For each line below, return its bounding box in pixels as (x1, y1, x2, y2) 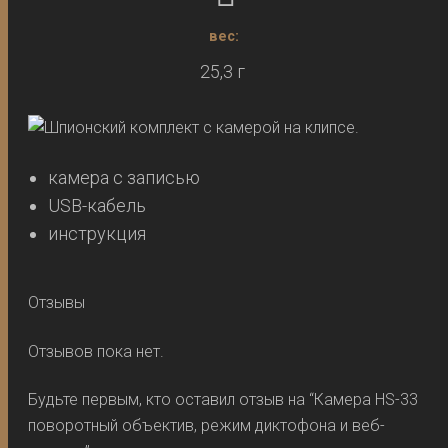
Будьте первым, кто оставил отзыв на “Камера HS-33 (28, 390, 419, 410)
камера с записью (47, 166, 200, 188)
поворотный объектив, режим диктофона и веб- (28, 416, 386, 436)
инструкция (47, 222, 146, 244)
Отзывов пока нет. (28, 341, 165, 361)
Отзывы (28, 293, 86, 313)
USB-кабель (47, 194, 146, 216)
